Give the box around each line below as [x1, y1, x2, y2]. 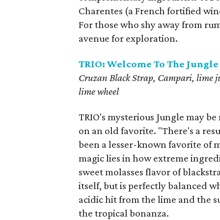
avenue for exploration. [79, 32, 178, 44]
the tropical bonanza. [79, 207, 169, 219]
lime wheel [79, 85, 119, 97]
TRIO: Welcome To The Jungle [79, 58, 219, 70]
